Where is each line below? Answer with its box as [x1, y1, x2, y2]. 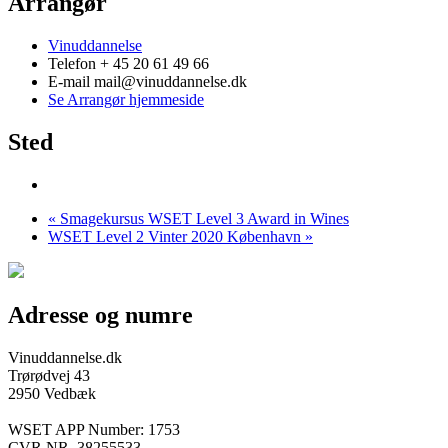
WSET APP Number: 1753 [8, 420, 180, 438]
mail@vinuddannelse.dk [94, 73, 247, 91]
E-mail [48, 73, 94, 91]
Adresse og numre [8, 301, 193, 328]
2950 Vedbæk [8, 384, 96, 402]
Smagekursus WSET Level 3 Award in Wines [56, 209, 349, 227]
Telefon [48, 55, 100, 73]
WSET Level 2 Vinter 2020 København [48, 227, 305, 245]
